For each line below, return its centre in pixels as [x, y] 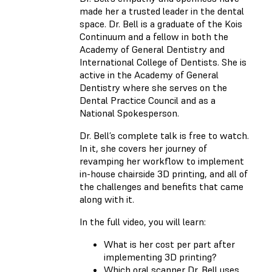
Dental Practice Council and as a [148, 100]
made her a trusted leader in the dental [162, 11]
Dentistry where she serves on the [153, 88]
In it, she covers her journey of [143, 148]
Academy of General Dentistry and [152, 49]
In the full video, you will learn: [143, 222]
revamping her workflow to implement [162, 161]
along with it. [107, 199]
